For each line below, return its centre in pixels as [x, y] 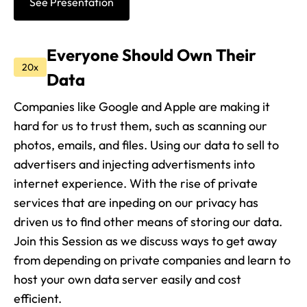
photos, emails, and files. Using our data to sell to [146, 145]
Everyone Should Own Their [151, 55]
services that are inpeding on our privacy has [136, 203]
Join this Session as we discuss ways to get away [145, 241]
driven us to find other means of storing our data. [148, 222]
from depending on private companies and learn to [152, 260]
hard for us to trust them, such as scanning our [140, 126]
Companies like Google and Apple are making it [142, 107]
